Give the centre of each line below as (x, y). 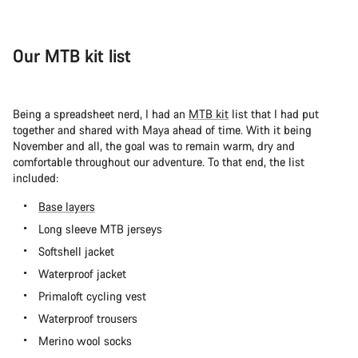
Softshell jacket (76, 252)
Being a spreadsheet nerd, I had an (101, 114)
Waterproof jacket (82, 274)
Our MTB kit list (72, 56)
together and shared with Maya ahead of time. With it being (162, 130)
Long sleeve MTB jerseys (100, 229)
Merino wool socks (85, 341)
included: (36, 178)
